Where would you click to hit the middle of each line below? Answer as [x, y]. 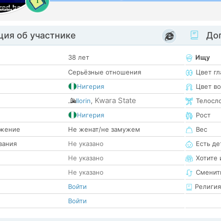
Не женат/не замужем [104, 129]
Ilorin [83, 101]
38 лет [79, 57]
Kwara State [115, 101]
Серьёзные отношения [105, 72]
